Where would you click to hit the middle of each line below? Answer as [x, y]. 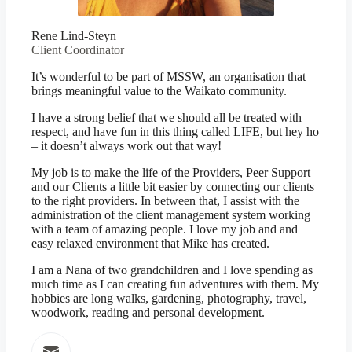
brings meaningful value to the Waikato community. [159, 91]
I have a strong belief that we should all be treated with [167, 117]
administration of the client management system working [171, 215]
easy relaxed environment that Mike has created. [150, 243]
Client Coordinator [78, 50]
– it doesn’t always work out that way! [126, 146]
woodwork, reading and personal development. [148, 312]
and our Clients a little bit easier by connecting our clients [173, 187]
